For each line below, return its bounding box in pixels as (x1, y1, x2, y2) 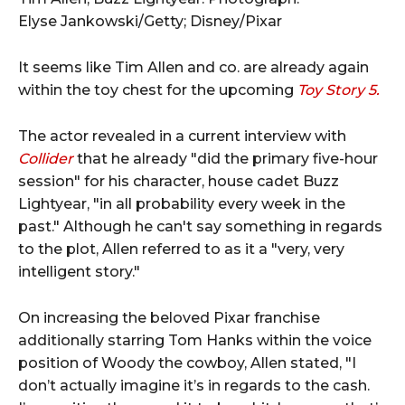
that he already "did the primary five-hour (73, 149, 378, 167)
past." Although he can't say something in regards (18, 217, 382, 235)
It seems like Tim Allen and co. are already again (18, 58, 369, 76)
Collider (18, 149, 73, 167)
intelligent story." (18, 262, 140, 280)
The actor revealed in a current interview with (18, 127, 346, 145)
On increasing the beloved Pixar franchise (18, 308, 320, 326)
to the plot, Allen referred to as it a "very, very (18, 240, 344, 258)
